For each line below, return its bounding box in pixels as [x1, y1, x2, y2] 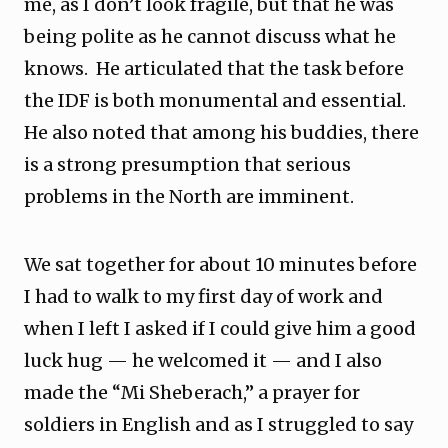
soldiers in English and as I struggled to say [24, 413, 413, 436]
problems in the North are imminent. [24, 185, 358, 208]
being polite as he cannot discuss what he [24, 25, 396, 48]
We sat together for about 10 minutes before [24, 253, 417, 276]
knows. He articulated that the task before [24, 57, 404, 80]
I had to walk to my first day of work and [24, 285, 383, 308]
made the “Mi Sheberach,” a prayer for [24, 381, 360, 404]
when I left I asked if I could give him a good [24, 317, 416, 340]
